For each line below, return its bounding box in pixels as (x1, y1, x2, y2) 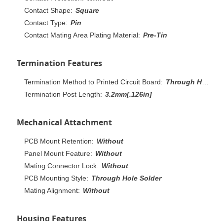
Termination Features (17, 57, 102, 69)
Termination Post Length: (24, 90, 102, 98)
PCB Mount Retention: (24, 137, 94, 145)
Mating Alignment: (24, 186, 80, 194)
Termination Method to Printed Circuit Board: (24, 77, 163, 86)
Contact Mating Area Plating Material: (24, 31, 140, 39)
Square (75, 6, 99, 14)
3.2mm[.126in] (105, 90, 152, 98)
